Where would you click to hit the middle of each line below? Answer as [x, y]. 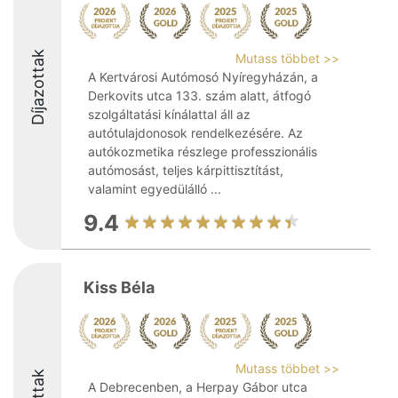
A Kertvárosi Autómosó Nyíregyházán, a [203, 77]
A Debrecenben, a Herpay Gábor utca [198, 387]
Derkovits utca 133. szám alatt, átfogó [199, 96]
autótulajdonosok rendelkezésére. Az [195, 133]
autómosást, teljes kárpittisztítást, [186, 170]
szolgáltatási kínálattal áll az [169, 114]
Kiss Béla [119, 287]
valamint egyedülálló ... [155, 189]
